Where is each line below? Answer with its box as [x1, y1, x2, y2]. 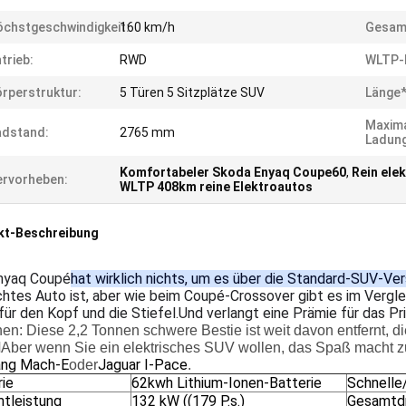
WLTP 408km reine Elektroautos [120, 179, 313, 194]
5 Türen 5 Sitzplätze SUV [120, 85, 265, 100]
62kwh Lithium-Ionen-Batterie [131, 374, 322, 391]
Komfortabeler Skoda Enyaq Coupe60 [120, 165, 346, 179]
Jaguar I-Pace [98, 356, 188, 373]
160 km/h [120, 20, 175, 34]
